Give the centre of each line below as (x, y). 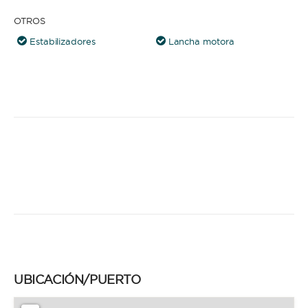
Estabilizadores (62, 42)
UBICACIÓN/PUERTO (77, 280)
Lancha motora (201, 42)
